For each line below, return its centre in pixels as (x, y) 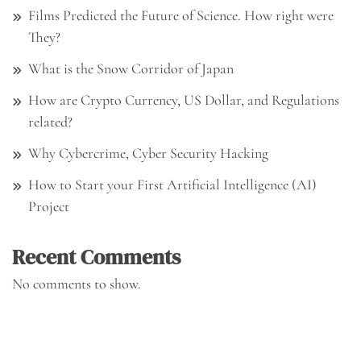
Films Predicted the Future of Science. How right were (181, 15)
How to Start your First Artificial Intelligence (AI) (172, 185)
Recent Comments (96, 257)
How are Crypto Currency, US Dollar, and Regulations (184, 100)
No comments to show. (77, 284)
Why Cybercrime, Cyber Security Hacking (148, 153)
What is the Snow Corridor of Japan (131, 68)
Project (49, 206)
